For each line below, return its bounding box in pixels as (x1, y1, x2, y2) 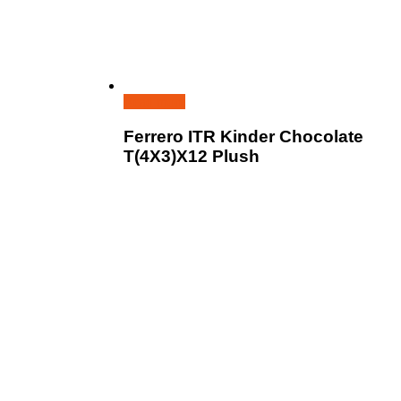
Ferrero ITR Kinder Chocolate (124, 126, 363, 146)
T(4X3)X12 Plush (124, 146, 260, 166)
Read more (124, 94, 185, 110)
